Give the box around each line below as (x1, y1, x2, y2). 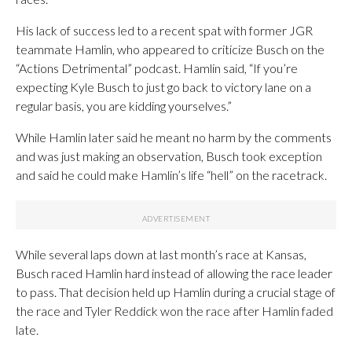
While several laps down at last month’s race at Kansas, (16, 247, 306, 262)
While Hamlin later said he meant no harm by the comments (16, 130, 332, 145)
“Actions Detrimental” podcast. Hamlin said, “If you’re (16, 60, 298, 75)
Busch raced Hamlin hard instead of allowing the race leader (16, 266, 332, 280)
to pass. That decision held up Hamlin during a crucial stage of (16, 284, 335, 299)
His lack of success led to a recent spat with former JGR (16, 23, 313, 38)
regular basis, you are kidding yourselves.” (16, 98, 232, 113)
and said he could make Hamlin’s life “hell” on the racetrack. (16, 167, 327, 182)
